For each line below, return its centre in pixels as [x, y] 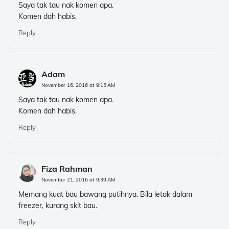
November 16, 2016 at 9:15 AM [78, 85]
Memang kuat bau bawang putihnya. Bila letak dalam [105, 194]
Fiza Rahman [67, 169]
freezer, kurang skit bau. [58, 206]
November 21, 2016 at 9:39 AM [78, 180]
